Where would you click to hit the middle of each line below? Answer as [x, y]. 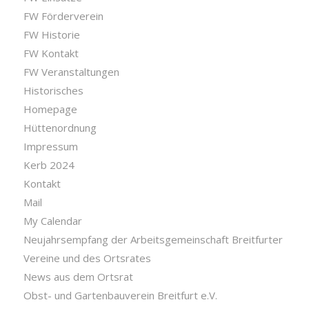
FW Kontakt [51, 53]
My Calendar [52, 221]
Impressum [50, 147]
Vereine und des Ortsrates [87, 258]
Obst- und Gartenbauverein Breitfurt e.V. [120, 296]
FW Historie [51, 35]
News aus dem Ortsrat [78, 277]
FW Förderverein [63, 16]
